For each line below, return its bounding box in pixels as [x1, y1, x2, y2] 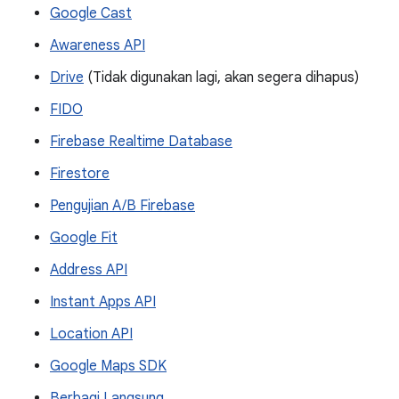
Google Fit [50, 229, 118, 247]
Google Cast [50, 4, 132, 22]
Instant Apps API [50, 293, 156, 311]
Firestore [50, 165, 110, 183]
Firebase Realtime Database [50, 133, 232, 151]
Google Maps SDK [50, 357, 167, 375]
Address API [50, 261, 127, 279]
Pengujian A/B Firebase [50, 197, 195, 215]
